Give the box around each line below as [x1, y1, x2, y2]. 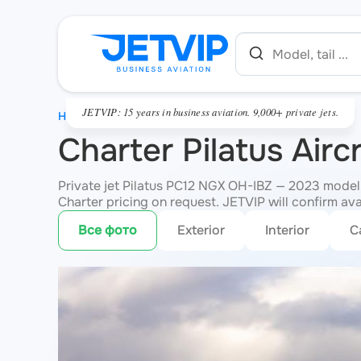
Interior [265, 222, 309, 239]
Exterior [177, 222, 225, 239]
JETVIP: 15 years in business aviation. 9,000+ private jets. [82, 105, 339, 118]
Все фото [78, 222, 137, 239]
